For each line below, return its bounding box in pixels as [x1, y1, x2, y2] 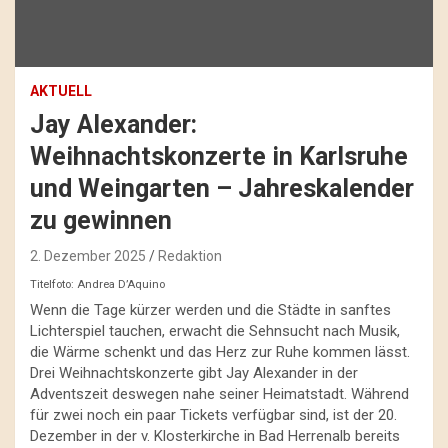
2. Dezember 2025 [30, 247, 146, 264]
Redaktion [158, 247, 222, 264]
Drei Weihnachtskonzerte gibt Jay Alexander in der [30, 363, 358, 382]
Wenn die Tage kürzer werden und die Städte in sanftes [30, 300, 391, 319]
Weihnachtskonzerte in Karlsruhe [30, 141, 408, 171]
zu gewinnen [30, 205, 172, 235]
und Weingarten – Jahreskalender [30, 173, 414, 203]
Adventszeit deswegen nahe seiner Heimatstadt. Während [30, 384, 409, 403]
